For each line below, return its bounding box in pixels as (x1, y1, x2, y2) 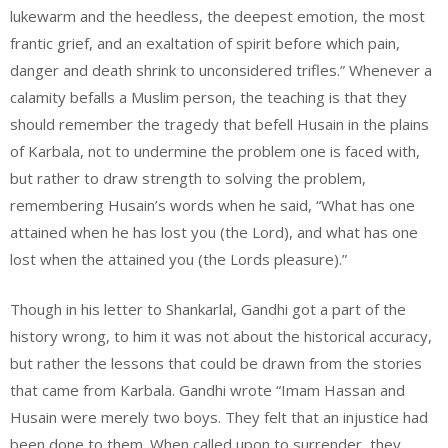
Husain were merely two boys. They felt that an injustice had (10, 406, 428, 427)
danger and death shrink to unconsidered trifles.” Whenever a (10, 60, 432, 80)
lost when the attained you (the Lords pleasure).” (10, 249, 347, 269)
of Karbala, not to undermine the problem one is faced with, (10, 141, 420, 161)
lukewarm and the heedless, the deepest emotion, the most (10, 6, 425, 26)
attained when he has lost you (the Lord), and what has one (10, 222, 418, 242)
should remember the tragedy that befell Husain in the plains (10, 114, 429, 134)
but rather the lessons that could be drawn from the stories (10, 352, 422, 373)
